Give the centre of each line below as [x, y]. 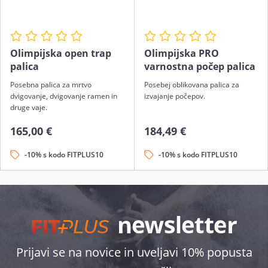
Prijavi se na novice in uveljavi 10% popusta [134, 252]
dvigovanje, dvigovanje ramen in [64, 96]
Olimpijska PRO [181, 53]
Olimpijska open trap [61, 53]
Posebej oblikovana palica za [191, 85]
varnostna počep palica [200, 66]
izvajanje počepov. [174, 96]
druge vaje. [29, 107]
